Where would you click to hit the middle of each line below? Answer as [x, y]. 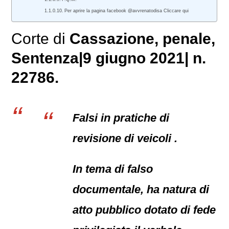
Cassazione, [114, 39]
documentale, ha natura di [141, 189]
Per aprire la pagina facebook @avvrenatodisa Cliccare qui [127, 11]
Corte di [41, 39]
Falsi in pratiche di [121, 118]
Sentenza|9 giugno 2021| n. [109, 58]
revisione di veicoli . [125, 138]
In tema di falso [113, 169]
